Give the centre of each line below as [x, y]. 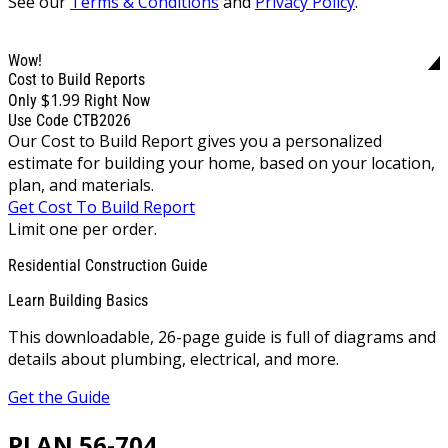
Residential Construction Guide [108, 265]
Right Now [117, 100]
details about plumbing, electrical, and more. [173, 358]
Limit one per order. [82, 228]
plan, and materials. [81, 184]
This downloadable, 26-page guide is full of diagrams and [222, 336]
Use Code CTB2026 [69, 120]
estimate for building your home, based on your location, [221, 162]
